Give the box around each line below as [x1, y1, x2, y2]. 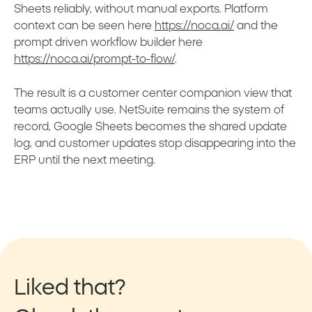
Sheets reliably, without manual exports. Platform [14, 3, 268, 15]
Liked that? [14, 277, 125, 299]
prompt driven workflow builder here [14, 37, 203, 49]
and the [234, 20, 278, 32]
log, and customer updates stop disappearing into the [14, 138, 296, 150]
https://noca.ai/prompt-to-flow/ [14, 54, 175, 65]
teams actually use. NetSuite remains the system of [14, 104, 284, 116]
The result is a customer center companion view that [14, 88, 292, 100]
